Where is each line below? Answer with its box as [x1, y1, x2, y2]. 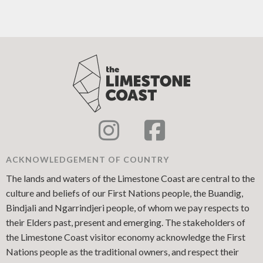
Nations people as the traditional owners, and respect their [6, 245, 239, 257]
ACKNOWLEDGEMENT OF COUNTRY [6, 154, 169, 164]
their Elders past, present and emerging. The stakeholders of [6, 216, 245, 228]
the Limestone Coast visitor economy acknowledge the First [6, 231, 245, 242]
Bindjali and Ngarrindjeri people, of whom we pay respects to [6, 201, 249, 213]
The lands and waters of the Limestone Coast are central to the [6, 172, 255, 184]
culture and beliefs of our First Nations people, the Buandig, [6, 187, 243, 198]
